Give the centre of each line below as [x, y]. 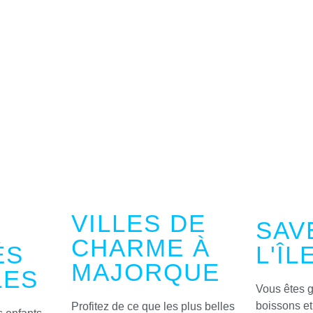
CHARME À [140, 248]
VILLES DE [138, 224]
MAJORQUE [145, 272]
